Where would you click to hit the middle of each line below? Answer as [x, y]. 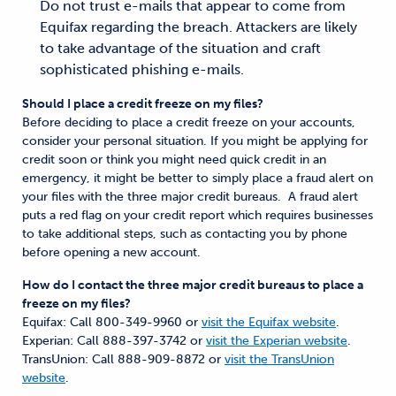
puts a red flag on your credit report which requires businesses [198, 215]
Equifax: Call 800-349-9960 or [112, 322]
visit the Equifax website [269, 322]
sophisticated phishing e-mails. [142, 69]
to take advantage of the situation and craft [180, 48]
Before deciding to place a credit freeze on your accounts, [189, 122]
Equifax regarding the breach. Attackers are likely [198, 27]
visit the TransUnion [279, 359]
